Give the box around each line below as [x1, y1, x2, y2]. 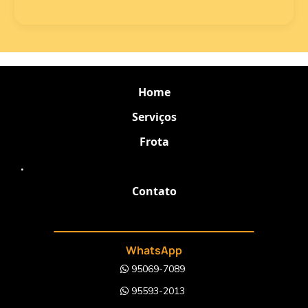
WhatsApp [126, 243, 182, 258]
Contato [131, 184, 177, 199]
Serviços [131, 109, 177, 125]
